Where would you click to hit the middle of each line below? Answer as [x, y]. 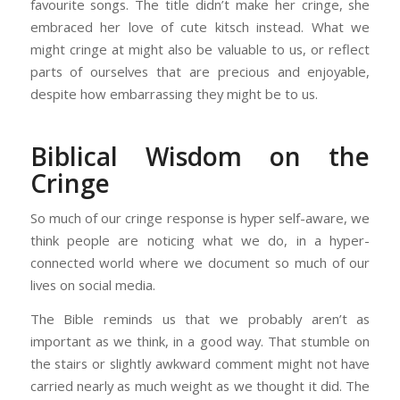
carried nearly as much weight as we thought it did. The [200, 386]
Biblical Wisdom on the [200, 156]
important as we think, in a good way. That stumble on [200, 342]
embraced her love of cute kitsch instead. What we [200, 26]
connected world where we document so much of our [200, 263]
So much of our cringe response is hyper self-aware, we [200, 218]
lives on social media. [92, 285]
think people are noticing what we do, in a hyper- [200, 241]
